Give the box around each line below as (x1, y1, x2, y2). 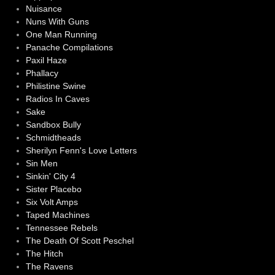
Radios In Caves (25, 94, 90, 104)
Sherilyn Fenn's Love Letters (25, 145, 137, 156)
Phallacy (25, 68, 58, 79)
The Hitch (25, 249, 63, 259)
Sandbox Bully (25, 120, 81, 130)
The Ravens (25, 261, 73, 272)
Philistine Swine (25, 81, 86, 91)
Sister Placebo (25, 184, 82, 195)
